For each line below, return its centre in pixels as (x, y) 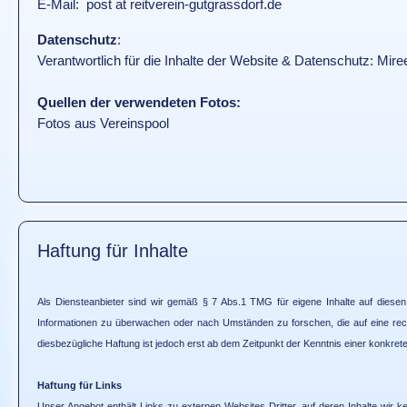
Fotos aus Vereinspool (103, 123)
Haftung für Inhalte (113, 251)
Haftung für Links (79, 385)
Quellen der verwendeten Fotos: (139, 102)
